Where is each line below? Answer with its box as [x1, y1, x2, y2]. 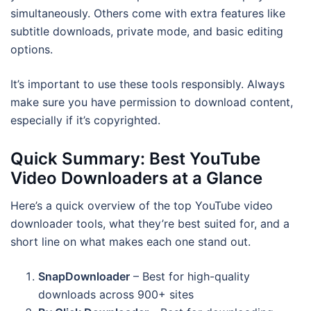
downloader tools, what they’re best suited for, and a [10, 216, 289, 230]
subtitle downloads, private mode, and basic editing [10, 24, 283, 38]
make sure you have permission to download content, [10, 94, 293, 109]
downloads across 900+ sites [38, 287, 194, 301]
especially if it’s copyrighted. [10, 112, 160, 127]
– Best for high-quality [130, 269, 250, 283]
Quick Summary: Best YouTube [10, 148, 260, 169]
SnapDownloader [38, 269, 130, 283]
